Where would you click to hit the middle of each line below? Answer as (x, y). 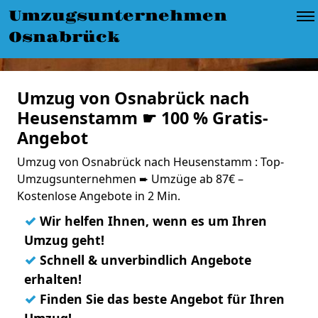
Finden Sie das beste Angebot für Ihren (160, 299)
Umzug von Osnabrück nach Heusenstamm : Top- (150, 162)
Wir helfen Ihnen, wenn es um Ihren (152, 221)
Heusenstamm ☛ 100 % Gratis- (143, 118)
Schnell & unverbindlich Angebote (144, 260)
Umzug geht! (64, 240)
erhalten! (53, 279)
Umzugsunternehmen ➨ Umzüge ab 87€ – (130, 179)
